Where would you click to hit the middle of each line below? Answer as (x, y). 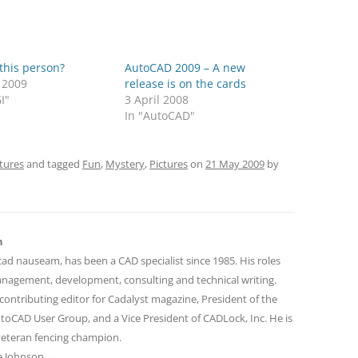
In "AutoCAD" (160, 115)
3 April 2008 (157, 99)
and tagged (53, 164)
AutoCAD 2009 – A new (185, 68)
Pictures (169, 164)
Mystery (125, 164)
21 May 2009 (235, 164)
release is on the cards (186, 84)
